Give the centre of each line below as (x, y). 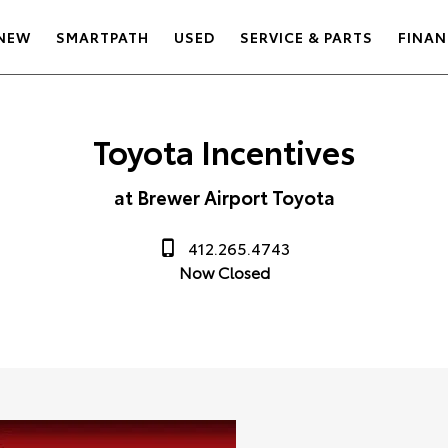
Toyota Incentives (224, 150)
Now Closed (224, 272)
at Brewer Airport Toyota (224, 196)
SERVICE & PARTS (306, 37)
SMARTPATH (102, 37)
